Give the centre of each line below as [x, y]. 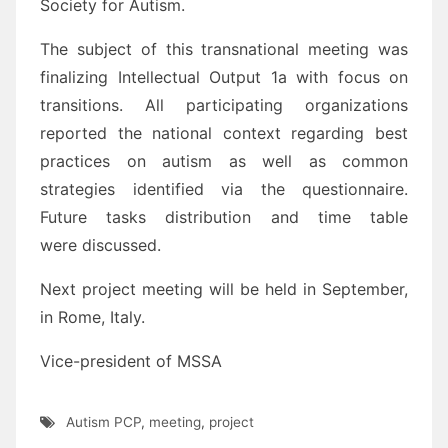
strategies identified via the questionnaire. [224, 189]
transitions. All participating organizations [224, 105]
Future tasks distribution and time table [224, 217]
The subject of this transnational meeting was [224, 49]
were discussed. [100, 245]
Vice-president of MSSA [131, 361]
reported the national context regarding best [224, 133]
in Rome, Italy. [92, 317]
